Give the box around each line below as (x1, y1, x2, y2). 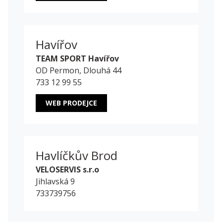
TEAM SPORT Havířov (36, 53, 119, 64)
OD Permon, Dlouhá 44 (36, 65, 121, 76)
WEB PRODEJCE (46, 98, 97, 108)
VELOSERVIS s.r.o (36, 164, 99, 175)
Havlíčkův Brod (36, 147, 117, 164)
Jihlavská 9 (36, 176, 75, 187)
